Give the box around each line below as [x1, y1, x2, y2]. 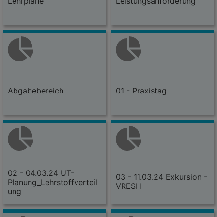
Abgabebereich [8, 85, 63, 95]
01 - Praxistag [116, 85, 167, 95]
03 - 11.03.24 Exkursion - [116, 171, 207, 182]
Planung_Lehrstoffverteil [8, 177, 97, 187]
